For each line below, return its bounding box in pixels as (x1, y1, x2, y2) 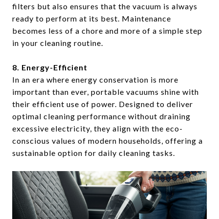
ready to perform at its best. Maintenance (12, 14, 171, 23)
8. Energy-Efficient (12, 63, 88, 72)
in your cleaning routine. (12, 38, 103, 48)
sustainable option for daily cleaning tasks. (12, 148, 175, 158)
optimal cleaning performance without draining (12, 111, 191, 121)
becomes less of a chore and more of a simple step (12, 26, 202, 36)
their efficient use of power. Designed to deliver (12, 99, 193, 109)
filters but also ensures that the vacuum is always (12, 1, 197, 11)
